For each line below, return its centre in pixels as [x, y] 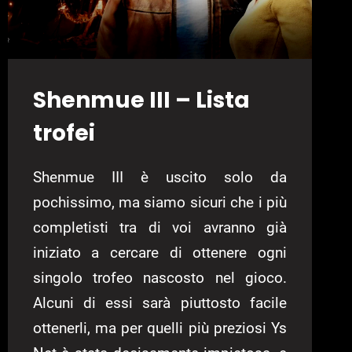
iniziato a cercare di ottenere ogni [159, 252]
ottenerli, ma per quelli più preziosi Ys [159, 328]
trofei [64, 133]
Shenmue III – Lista [141, 100]
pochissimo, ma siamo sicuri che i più [159, 202]
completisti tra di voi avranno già [159, 227]
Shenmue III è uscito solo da [159, 177]
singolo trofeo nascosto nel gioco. [159, 277]
